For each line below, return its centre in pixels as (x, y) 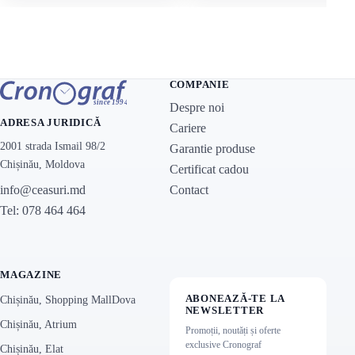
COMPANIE (199, 84)
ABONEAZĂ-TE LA (235, 299)
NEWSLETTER (225, 311)
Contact (189, 189)
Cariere (187, 128)
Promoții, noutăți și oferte (233, 330)
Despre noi (197, 107)
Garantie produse (212, 148)
